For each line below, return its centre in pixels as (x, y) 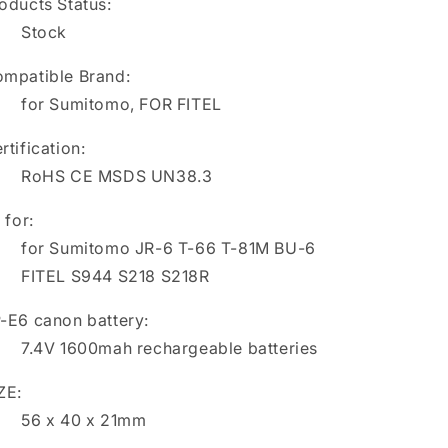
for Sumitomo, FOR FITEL (121, 104)
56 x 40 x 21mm (84, 420)
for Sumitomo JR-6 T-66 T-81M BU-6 (168, 248)
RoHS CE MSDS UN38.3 (117, 176)
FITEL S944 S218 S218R (115, 276)
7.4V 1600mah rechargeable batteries (169, 348)
